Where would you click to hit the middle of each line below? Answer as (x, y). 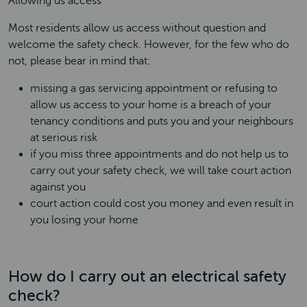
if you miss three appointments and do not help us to (159, 154)
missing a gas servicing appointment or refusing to (154, 88)
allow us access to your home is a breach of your (151, 105)
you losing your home (86, 220)
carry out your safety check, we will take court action (161, 171)
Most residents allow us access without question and (137, 28)
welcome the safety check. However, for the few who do (149, 45)
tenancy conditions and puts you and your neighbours (162, 121)
